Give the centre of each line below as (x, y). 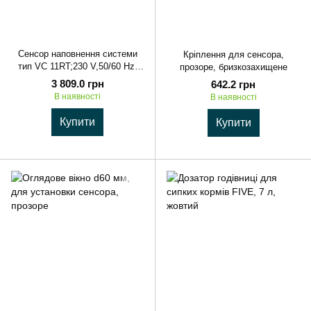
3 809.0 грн (77, 83)
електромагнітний (77, 78)
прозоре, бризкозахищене (233, 67)
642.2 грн (233, 85)
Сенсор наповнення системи (77, 53)
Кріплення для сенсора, (233, 54)
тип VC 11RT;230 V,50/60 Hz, (77, 66)
